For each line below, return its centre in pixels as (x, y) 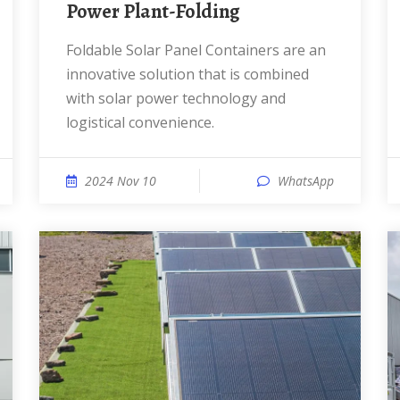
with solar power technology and (176, 98)
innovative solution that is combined (187, 74)
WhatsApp (306, 181)
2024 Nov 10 (121, 181)
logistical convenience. (140, 122)
